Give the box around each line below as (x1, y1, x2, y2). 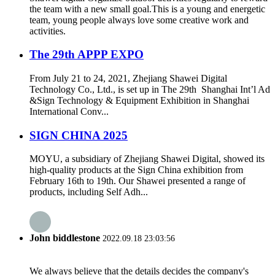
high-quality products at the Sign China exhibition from (29, 165, 243, 176)
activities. (29, 25, 66, 36)
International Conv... (29, 106, 109, 117)
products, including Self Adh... (29, 187, 148, 198)
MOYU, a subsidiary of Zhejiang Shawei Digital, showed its (29, 153, 265, 165)
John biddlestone (29, 232, 103, 243)
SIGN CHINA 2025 (29, 128, 128, 142)
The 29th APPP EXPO (29, 48, 144, 61)
